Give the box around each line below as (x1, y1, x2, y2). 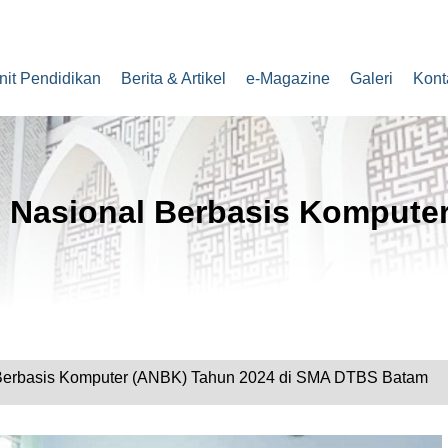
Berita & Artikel (121, 70, 226, 87)
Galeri (350, 70, 393, 87)
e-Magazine (246, 70, 330, 87)
